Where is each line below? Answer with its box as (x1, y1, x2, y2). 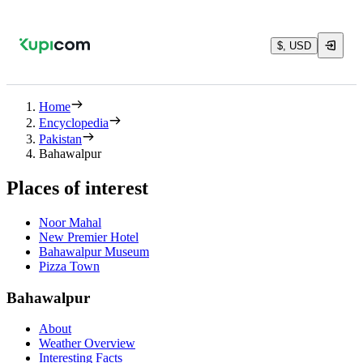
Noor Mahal (39, 215, 101, 229)
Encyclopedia (39, 116, 109, 130)
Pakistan (39, 132, 82, 146)
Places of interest (6, 177, 148, 199)
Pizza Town (39, 258, 100, 273)
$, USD (277, 39, 311, 52)
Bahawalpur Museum (39, 244, 149, 258)
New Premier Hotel (39, 229, 139, 244)
